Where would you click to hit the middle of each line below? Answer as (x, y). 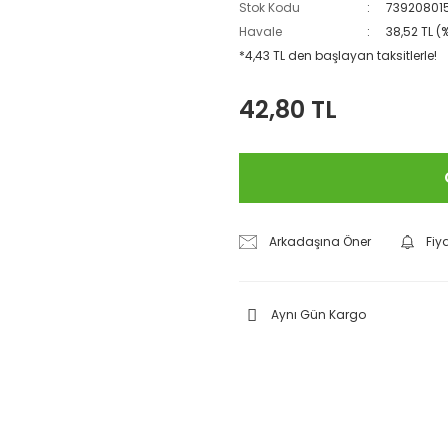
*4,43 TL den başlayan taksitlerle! (338, 55)
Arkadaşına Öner (320, 241)
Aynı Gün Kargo (318, 314)
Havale (260, 31)
